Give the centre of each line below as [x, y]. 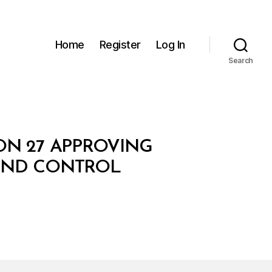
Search [241, 60]
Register [120, 44]
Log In [170, 44]
